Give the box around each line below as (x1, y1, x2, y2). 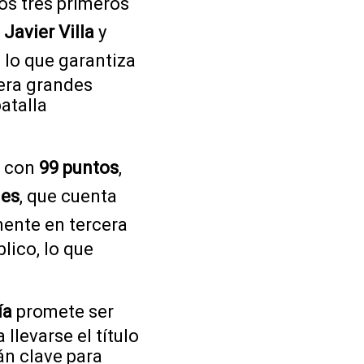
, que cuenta (19, 185, 117, 206)
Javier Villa (4, 21, 94, 42)
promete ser (12, 301, 114, 322)
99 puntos (39, 157, 119, 178)
